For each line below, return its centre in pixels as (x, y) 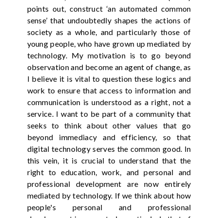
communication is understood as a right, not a (109, 102)
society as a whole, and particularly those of (109, 32)
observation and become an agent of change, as (109, 67)
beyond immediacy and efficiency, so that (109, 137)
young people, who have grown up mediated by (109, 43)
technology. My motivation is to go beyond (109, 55)
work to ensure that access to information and (109, 90)
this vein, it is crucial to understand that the (109, 160)
